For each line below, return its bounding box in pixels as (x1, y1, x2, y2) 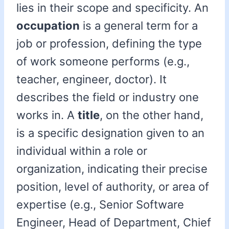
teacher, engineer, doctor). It (16, 73, 167, 86)
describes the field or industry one (16, 90, 199, 104)
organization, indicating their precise (16, 162, 208, 176)
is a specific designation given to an (16, 126, 204, 140)
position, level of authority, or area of (16, 180, 209, 194)
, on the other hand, (100, 108, 203, 122)
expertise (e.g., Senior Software (16, 198, 184, 212)
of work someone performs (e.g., (16, 55, 190, 68)
